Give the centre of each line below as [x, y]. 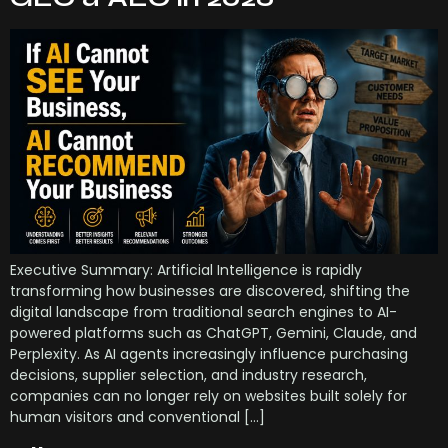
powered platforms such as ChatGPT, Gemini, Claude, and [213, 332]
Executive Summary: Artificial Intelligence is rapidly [186, 269]
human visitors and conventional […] [137, 416]
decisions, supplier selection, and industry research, [188, 374]
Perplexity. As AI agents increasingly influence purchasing [209, 353]
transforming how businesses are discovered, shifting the [210, 290]
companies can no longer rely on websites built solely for [208, 395]
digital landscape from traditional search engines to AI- [203, 311]
